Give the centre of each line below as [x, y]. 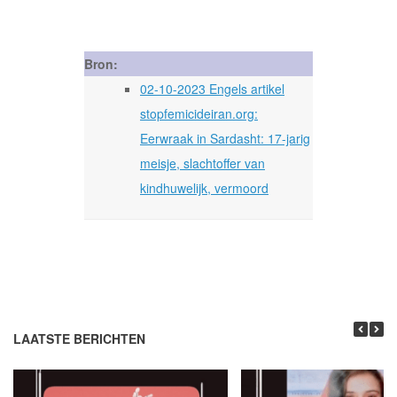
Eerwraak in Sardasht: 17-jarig [225, 138]
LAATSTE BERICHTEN [79, 338]
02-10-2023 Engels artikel [212, 88]
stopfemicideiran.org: [199, 113]
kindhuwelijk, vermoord [204, 187]
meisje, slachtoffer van [202, 163]
